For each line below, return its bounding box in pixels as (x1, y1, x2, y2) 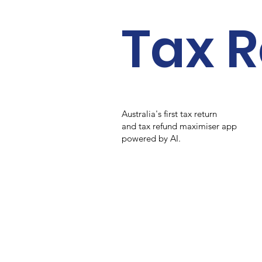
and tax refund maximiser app (122, 120, 240, 132)
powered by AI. (122, 132, 181, 144)
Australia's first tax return (122, 108, 220, 119)
